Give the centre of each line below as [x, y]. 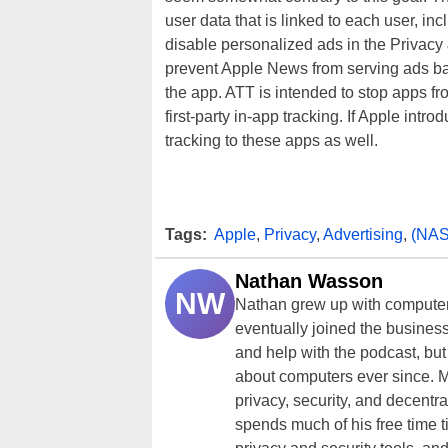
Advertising [363, 234]
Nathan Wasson [309, 281]
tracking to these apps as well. [271, 140]
